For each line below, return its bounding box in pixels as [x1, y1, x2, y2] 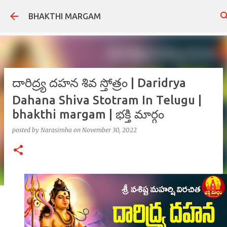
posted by [12, 126, 41, 134]
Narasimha [41, 126, 72, 134]
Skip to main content [82, 8, 158, 17]
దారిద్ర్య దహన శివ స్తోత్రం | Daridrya [12, 76, 186, 90]
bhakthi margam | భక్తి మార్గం [12, 107, 164, 121]
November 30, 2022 [82, 126, 137, 134]
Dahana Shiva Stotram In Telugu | [12, 93, 202, 107]
